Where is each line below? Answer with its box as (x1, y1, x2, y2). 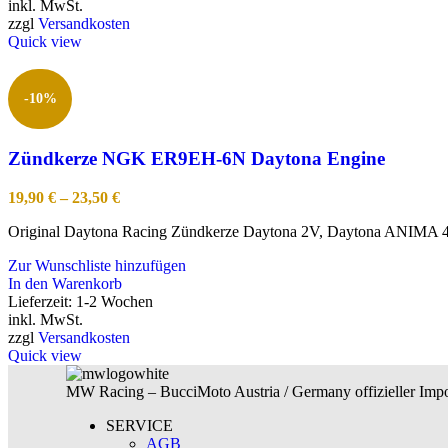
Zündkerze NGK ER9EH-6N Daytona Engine (8, 148, 385, 170)
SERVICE (106, 416, 173, 434)
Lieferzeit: (8, 292, 76, 310)
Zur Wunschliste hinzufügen (8, 256, 186, 274)
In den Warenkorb (8, 274, 122, 292)
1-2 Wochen (76, 292, 153, 310)
